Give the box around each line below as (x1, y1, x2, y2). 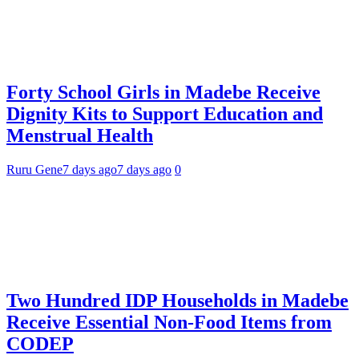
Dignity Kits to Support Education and (6, 103, 323, 125)
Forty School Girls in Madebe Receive (6, 82, 321, 103)
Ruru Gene (6, 163, 63, 177)
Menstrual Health (6, 125, 153, 147)
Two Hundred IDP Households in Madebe (6, 289, 349, 311)
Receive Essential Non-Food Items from (6, 311, 332, 333)
